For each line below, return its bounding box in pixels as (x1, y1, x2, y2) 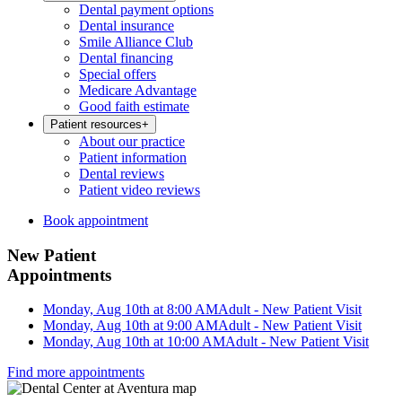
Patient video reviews (79, 182, 200, 197)
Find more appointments (7, 364, 144, 380)
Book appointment (43, 213, 148, 228)
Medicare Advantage (79, 83, 197, 98)
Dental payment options (79, 2, 214, 17)
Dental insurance (79, 18, 174, 33)
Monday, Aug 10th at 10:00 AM (43, 334, 225, 350)
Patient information (79, 150, 187, 165)
